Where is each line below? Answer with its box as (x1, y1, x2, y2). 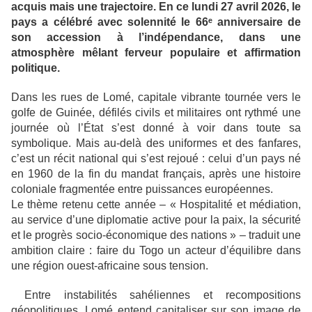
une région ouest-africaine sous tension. (11, 260, 208, 272)
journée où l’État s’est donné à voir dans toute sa (11, 122, 301, 134)
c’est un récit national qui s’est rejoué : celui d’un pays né (11, 153, 301, 165)
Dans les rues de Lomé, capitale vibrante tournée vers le (11, 91, 301, 104)
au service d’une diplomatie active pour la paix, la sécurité (11, 214, 301, 226)
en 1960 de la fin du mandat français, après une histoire (11, 168, 301, 180)
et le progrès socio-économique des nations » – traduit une (11, 229, 301, 242)
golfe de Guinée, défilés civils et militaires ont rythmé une (11, 107, 301, 119)
